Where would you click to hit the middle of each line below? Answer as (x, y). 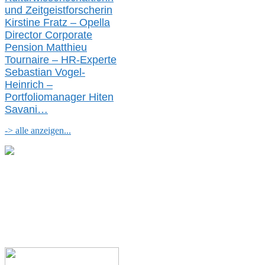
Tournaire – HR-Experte (61, 60)
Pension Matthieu (46, 48)
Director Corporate (49, 35)
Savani (21, 110)
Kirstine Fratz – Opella (57, 23)
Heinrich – (29, 85)
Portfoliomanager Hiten (59, 97)
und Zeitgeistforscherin (59, 10)
